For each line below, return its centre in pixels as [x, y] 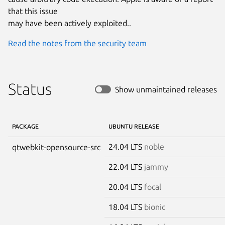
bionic [155, 207]
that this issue [33, 11]
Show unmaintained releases [166, 89]
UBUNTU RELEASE [134, 126]
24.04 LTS [126, 146]
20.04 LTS [126, 187]
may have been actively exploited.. [70, 23]
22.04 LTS [126, 166]
